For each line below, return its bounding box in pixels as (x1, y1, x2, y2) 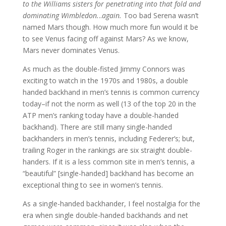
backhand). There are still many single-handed (22, 122, 172, 132)
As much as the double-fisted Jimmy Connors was (22, 64, 185, 74)
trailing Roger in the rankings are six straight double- (22, 145, 192, 155)
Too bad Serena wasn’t (121, 10, 199, 20)
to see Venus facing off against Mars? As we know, (22, 33, 189, 43)
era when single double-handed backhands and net (22, 210, 188, 220)
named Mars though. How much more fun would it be (22, 22, 198, 32)
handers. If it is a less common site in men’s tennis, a (22, 156, 195, 166)
